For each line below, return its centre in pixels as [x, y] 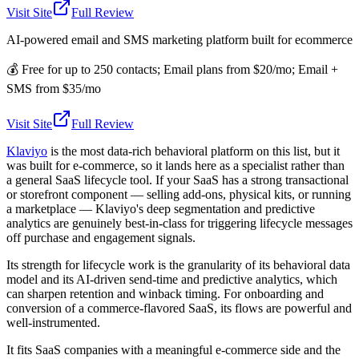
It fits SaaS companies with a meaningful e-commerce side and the [173, 350]
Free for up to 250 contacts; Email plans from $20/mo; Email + [180, 70]
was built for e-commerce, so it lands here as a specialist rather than [175, 166]
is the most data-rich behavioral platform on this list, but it [194, 151]
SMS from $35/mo [54, 89]
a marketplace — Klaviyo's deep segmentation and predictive [161, 209]
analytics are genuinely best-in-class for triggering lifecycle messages [179, 224]
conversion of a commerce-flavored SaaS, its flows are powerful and [179, 309]
